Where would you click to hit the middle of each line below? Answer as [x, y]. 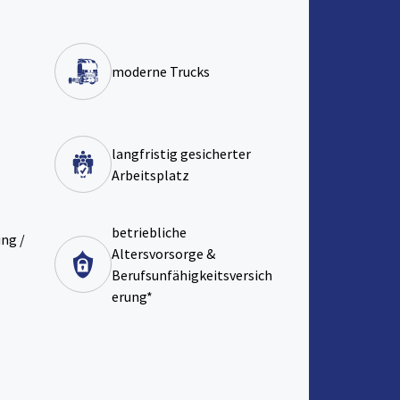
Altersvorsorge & [163, 254]
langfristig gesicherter [181, 154]
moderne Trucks [161, 72]
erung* [132, 297]
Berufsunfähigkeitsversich [192, 275]
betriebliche [149, 233]
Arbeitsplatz [150, 175]
